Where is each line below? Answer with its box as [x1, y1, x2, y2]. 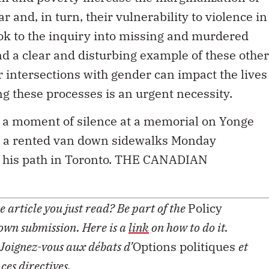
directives [19, 243, 68, 260]
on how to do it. [149, 205, 228, 222]
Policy [188, 186, 222, 202]
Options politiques [133, 224, 238, 241]
